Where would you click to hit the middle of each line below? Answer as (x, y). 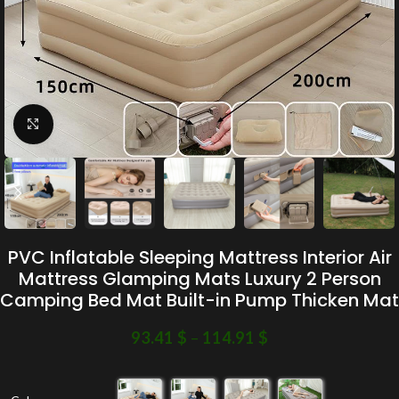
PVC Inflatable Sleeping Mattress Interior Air (199, 257)
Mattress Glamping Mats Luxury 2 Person (199, 278)
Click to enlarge (95, 124)
